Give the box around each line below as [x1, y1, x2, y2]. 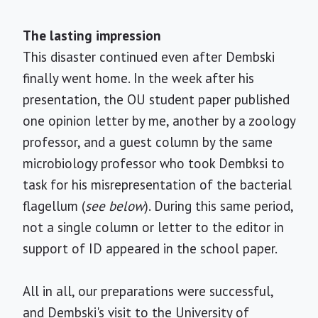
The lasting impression [23, 27, 161, 44]
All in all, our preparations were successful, [23, 283, 273, 300]
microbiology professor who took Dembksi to [23, 155, 285, 172]
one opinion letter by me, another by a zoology [23, 112, 295, 129]
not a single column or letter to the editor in [23, 219, 284, 236]
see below [85, 197, 144, 214]
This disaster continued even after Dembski [23, 48, 275, 65]
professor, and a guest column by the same [23, 133, 273, 150]
